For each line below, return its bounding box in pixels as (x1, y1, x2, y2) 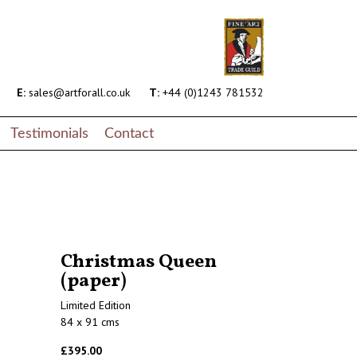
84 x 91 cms (61, 315, 120, 330)
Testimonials (10, 126, 88, 140)
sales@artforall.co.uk (25, 85, 130, 100)
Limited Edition (61, 298, 131, 313)
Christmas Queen (61, 249, 217, 277)
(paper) (61, 268, 127, 296)
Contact (104, 126, 154, 140)
